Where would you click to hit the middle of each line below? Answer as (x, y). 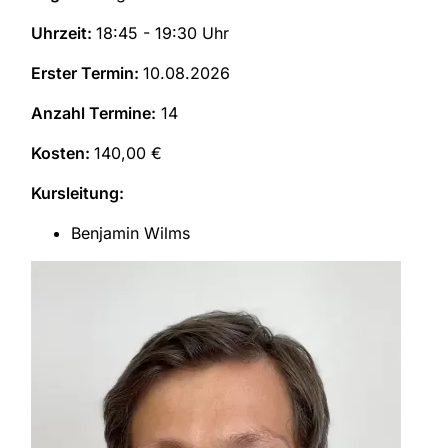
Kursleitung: (77, 193)
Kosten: (62, 153)
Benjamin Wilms (130, 233)
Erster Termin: (87, 73)
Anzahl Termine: (93, 113)
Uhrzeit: (63, 33)
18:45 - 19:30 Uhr (162, 33)
